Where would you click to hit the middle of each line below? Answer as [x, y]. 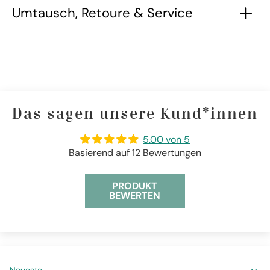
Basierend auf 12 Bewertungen [135, 153]
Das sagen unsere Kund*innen [135, 115]
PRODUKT [135, 186]
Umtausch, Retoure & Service [102, 13]
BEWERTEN [135, 196]
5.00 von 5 [166, 140]
